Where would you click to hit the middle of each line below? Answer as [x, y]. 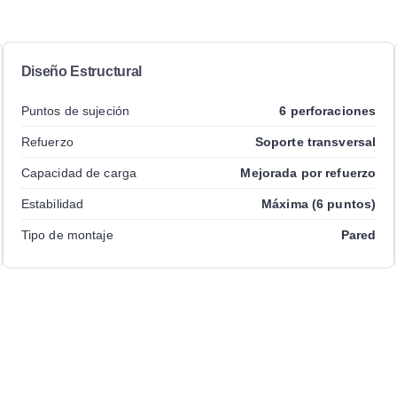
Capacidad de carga [79, 172]
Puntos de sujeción [75, 110]
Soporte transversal [315, 141]
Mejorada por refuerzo [308, 172]
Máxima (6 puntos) [319, 203]
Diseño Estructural [81, 71]
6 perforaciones [328, 110]
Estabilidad [52, 203]
